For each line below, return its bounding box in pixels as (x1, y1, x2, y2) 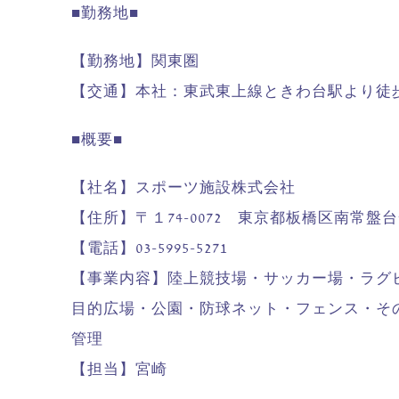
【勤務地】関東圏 (71, 53, 199, 69)
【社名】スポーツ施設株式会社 (71, 180, 296, 196)
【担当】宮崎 (71, 362, 167, 378)
